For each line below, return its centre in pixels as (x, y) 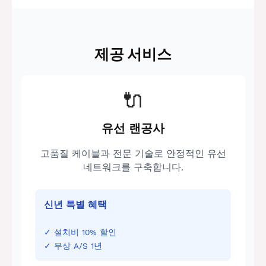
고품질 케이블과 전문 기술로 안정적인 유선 (133, 153)
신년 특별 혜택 (76, 205)
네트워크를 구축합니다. (133, 167)
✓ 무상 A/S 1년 (73, 246)
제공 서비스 (133, 55)
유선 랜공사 (133, 128)
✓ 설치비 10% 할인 (80, 232)
